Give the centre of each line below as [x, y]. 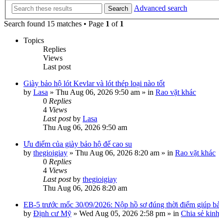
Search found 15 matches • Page [55, 24]
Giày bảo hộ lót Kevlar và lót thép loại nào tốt [94, 83]
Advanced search [161, 8]
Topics [34, 40]
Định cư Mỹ [52, 213]
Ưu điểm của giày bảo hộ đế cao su [78, 144]
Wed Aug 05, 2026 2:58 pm [122, 213]
